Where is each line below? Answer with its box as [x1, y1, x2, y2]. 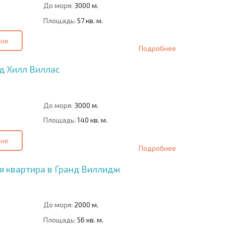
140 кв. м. [75, 116, 107, 125]
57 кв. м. [75, 16, 103, 25]
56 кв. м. [75, 215, 103, 224]
